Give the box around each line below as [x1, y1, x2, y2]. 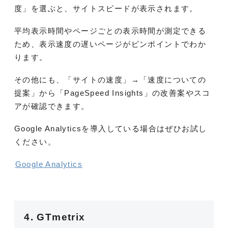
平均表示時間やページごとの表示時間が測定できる [14, 26, 207, 35]
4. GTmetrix [24, 212, 85, 223]
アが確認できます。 [14, 101, 90, 110]
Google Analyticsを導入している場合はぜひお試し [14, 124, 207, 133]
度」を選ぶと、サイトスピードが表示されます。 [14, 4, 198, 13]
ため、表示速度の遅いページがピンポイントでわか [14, 39, 207, 48]
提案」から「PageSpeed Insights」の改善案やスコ [14, 88, 211, 97]
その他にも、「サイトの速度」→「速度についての [14, 75, 207, 84]
